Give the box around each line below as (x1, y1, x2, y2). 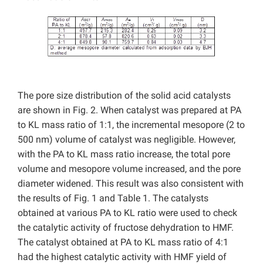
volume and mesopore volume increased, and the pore (18, 163, 241, 174)
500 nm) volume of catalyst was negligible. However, (18, 133, 235, 145)
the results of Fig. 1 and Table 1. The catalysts (18, 192, 208, 204)
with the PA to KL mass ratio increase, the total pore (18, 148, 230, 160)
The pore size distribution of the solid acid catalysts (18, 89, 231, 101)
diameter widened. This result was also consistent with (18, 177, 244, 189)
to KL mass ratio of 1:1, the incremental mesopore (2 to (18, 119, 245, 130)
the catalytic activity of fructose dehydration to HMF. (18, 221, 234, 233)
